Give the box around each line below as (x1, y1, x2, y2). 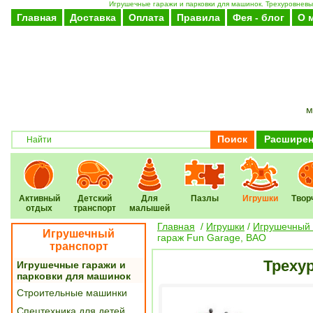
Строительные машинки (17, 287, 127, 298)
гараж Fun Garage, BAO (157, 232, 266, 243)
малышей (129, 203, 170, 213)
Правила (176, 12, 220, 23)
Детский (77, 194, 112, 203)
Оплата (128, 12, 164, 23)
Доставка (69, 12, 116, 23)
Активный (18, 194, 60, 203)
